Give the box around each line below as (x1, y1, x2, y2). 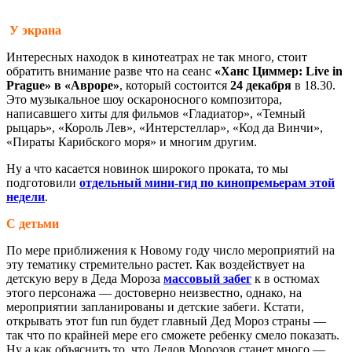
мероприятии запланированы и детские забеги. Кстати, (6, 299, 304, 313)
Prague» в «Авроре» (6, 78, 119, 92)
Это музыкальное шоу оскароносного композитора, (6, 92, 282, 106)
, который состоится (119, 78, 230, 92)
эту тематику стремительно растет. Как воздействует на (6, 257, 305, 271)
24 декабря (230, 78, 291, 92)
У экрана (9, 23, 61, 37)
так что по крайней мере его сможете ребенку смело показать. (6, 328, 339, 342)
